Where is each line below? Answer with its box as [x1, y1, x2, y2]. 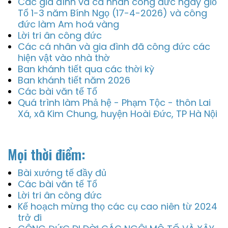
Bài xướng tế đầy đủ [18, 166, 106, 179]
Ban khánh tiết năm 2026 [18, 74, 130, 87]
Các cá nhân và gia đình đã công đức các [18, 40, 210, 53]
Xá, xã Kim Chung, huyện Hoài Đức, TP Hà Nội [18, 107, 217, 120]
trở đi [18, 211, 42, 224]
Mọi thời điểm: [8, 144, 85, 164]
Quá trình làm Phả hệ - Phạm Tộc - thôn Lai [18, 96, 211, 109]
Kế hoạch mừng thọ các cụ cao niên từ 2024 [18, 200, 217, 213]
